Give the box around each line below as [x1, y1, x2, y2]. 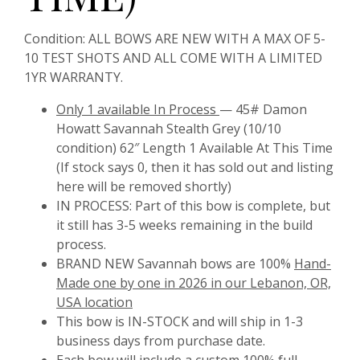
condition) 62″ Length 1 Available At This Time [56, 139, 333, 157]
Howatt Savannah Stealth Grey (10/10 [56, 120, 281, 138]
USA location [56, 293, 133, 312]
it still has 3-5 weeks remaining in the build [56, 216, 313, 235]
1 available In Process [87, 100, 216, 119]
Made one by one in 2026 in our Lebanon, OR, [56, 274, 331, 292]
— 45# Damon [219, 100, 307, 119]
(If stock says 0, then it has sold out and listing [56, 158, 333, 177]
